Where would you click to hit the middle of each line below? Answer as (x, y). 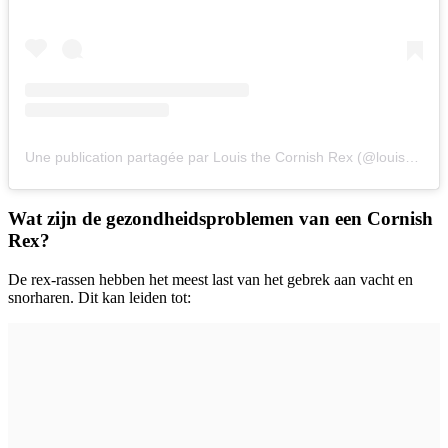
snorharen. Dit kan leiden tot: (99, 297)
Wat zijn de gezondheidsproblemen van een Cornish (220, 218)
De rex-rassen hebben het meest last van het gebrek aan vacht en (210, 279)
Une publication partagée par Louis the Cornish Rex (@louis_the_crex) (412, 157)
